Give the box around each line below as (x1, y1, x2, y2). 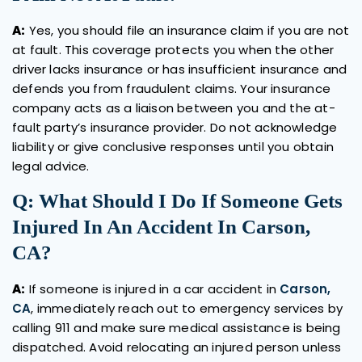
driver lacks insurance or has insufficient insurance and (12, 60, 347, 78)
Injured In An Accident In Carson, (12, 215, 310, 238)
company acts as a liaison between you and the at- (12, 99, 335, 116)
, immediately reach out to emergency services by (31, 299, 343, 317)
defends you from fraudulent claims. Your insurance (12, 79, 331, 97)
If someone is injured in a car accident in (25, 280, 280, 297)
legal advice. (12, 157, 90, 175)
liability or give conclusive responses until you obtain (12, 137, 335, 155)
